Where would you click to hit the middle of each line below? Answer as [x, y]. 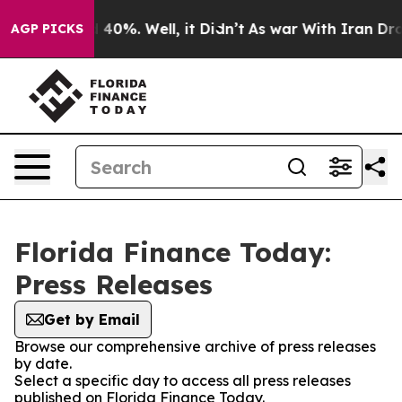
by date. [43, 363]
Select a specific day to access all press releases [183, 380]
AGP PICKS [47, 29]
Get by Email [92, 319]
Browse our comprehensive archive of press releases [195, 346]
